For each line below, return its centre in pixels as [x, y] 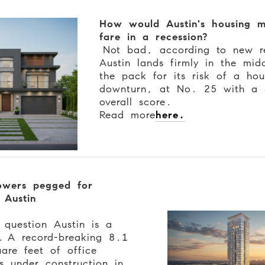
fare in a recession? [155, 37]
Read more [127, 115]
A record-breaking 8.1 [68, 237]
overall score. [139, 102]
